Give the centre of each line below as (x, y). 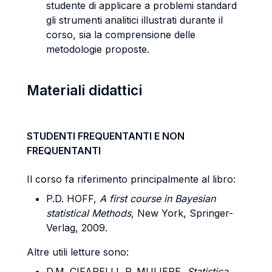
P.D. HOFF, (73, 199)
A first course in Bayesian (158, 199)
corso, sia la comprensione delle (121, 35)
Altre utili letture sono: (78, 252)
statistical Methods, (90, 213)
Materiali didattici (84, 90)
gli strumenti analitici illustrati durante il (134, 20)
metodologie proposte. (98, 49)
